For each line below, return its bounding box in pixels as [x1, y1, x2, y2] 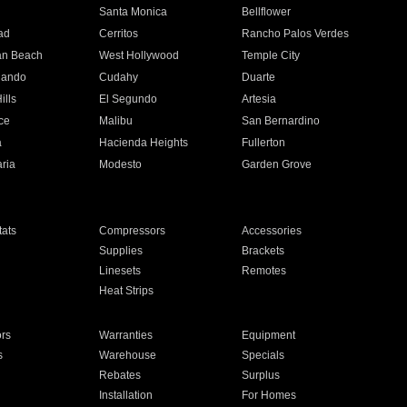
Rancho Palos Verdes [242, 27, 350, 40]
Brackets [242, 244, 285, 257]
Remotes [242, 264, 287, 277]
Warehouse [98, 349, 156, 362]
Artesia [242, 93, 277, 105]
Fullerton [242, 136, 286, 149]
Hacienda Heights [98, 136, 188, 149]
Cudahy [98, 71, 138, 84]
